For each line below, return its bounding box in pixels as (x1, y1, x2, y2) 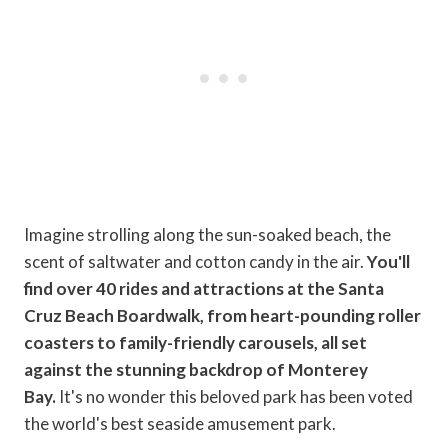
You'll (367, 250, 410, 272)
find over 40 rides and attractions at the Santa (24, 277, 384, 299)
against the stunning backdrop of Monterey (24, 358, 368, 380)
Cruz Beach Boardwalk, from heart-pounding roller (24, 304, 421, 326)
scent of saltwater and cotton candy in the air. (24, 250, 367, 272)
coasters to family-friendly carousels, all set (24, 331, 367, 353)
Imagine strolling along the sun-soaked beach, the (24, 223, 391, 245)
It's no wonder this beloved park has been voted (56, 385, 413, 407)
